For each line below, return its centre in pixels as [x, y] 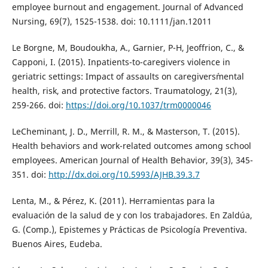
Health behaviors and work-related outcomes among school [131, 146]
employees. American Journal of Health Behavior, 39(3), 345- [132, 160]
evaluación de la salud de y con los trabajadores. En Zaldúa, [132, 215]
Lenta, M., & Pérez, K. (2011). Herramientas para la [113, 201]
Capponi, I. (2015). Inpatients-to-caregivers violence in [121, 62]
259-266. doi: [39, 105]
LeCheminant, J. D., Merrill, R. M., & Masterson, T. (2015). [126, 132]
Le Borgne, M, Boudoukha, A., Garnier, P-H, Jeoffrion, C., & [128, 48]
